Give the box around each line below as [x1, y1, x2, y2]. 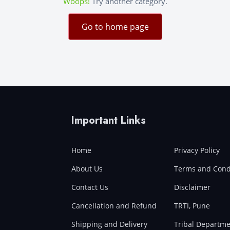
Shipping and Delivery [71, 219, 147, 229]
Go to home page [81, 21, 149, 32]
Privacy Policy [174, 145, 220, 155]
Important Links [71, 112, 146, 128]
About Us [71, 163, 103, 174]
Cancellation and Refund [71, 200, 157, 210]
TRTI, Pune [174, 200, 210, 210]
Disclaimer [174, 182, 210, 192]
